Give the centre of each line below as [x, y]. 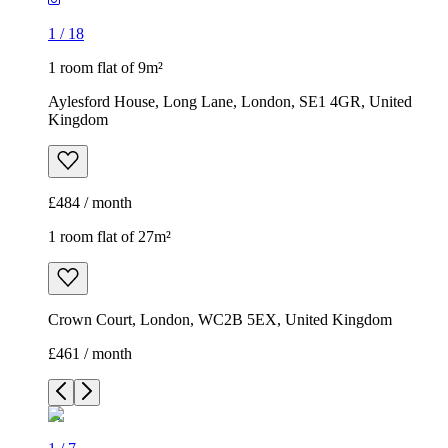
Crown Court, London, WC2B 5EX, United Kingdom [220, 320]
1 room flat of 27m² [109, 237]
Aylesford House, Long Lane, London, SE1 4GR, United [230, 102]
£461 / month [90, 354]
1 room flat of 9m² [105, 68]
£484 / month [90, 203]
